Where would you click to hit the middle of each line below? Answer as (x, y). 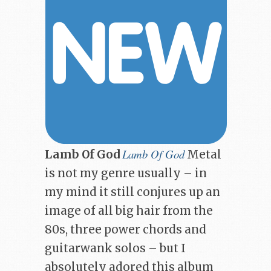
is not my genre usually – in (126, 173)
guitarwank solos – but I (115, 248)
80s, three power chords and (126, 229)
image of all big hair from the (129, 211)
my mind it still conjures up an (132, 192)
